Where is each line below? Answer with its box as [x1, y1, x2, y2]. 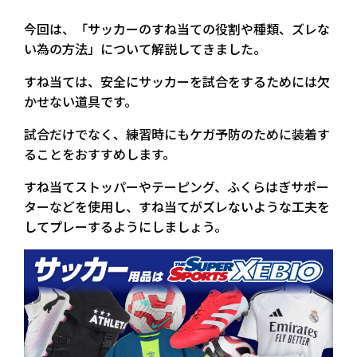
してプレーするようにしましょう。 [24, 217, 227, 237]
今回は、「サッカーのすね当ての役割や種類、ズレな [24, 19, 330, 39]
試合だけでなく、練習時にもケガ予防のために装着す [24, 124, 330, 144]
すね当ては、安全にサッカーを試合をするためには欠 [24, 72, 330, 92]
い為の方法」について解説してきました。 [24, 39, 266, 59]
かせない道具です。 [24, 92, 137, 112]
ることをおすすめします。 [24, 144, 175, 164]
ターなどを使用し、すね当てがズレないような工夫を [24, 197, 330, 217]
